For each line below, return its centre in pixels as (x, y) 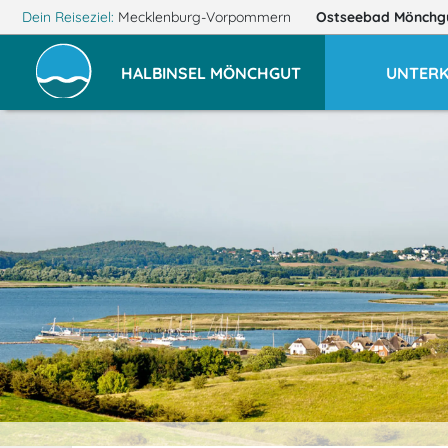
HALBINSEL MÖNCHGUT (211, 72)
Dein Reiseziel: (67, 17)
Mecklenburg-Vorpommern (204, 17)
